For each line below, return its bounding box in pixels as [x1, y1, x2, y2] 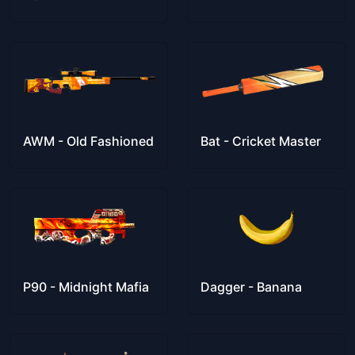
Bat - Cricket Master [200, 133, 321, 149]
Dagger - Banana [200, 279, 302, 295]
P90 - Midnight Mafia [23, 279, 149, 295]
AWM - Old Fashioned [23, 133, 154, 149]
